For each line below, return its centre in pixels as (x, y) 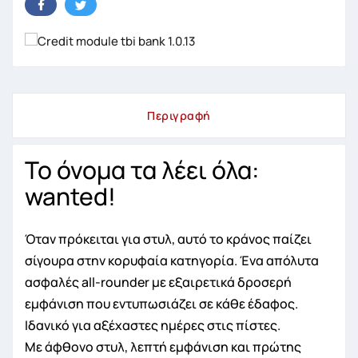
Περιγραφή (179, 115)
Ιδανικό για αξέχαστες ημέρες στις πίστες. (153, 325)
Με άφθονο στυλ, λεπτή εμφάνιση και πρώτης (163, 346)
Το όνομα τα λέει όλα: (142, 169)
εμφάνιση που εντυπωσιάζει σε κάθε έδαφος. (161, 303)
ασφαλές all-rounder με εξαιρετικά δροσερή (158, 282)
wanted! (70, 196)
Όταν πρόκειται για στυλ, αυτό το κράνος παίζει (168, 239)
